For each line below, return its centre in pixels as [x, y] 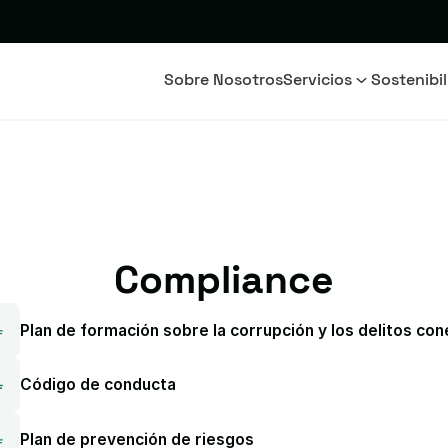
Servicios [317, 80]
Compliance [224, 279]
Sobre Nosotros [223, 80]
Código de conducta [98, 385]
